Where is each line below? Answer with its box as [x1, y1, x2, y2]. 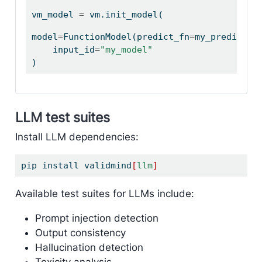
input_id [52, 44, 95, 56]
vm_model [31, 9, 79, 20]
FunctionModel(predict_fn [63, 32, 189, 43]
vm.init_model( [84, 9, 163, 20]
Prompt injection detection [35, 212, 158, 225]
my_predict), [194, 32, 258, 43]
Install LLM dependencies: [15, 131, 139, 143]
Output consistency [35, 227, 126, 239]
